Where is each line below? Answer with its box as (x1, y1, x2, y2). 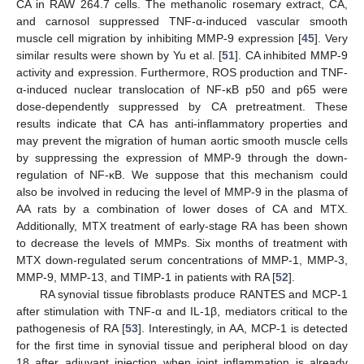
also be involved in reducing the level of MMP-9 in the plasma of (16, 185, 348, 199)
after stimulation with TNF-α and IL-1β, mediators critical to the (16, 305, 348, 318)
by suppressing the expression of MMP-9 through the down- (16, 151, 348, 165)
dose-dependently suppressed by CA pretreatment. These (16, 100, 348, 114)
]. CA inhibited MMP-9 (235, 49, 349, 63)
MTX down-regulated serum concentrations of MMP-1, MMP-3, (16, 253, 348, 267)
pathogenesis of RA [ (16, 322, 125, 336)
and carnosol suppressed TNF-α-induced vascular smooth (16, 15, 348, 28)
